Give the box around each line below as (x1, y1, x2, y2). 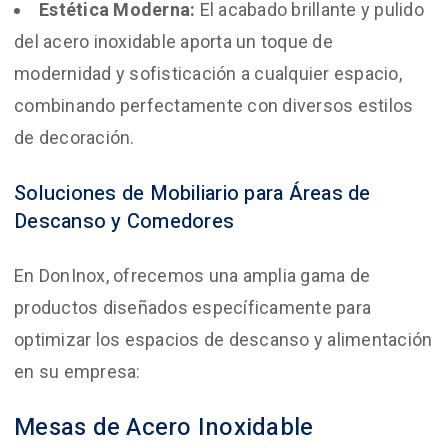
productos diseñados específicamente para (14, 297, 371, 318)
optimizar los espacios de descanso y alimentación (14, 329, 433, 350)
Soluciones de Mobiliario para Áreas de (14, 179, 371, 208)
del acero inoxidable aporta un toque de (14, 31, 333, 52)
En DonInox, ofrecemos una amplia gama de (14, 265, 370, 286)
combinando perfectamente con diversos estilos (14, 95, 414, 116)
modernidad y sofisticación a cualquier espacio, (14, 63, 402, 84)
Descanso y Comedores (14, 207, 234, 236)
